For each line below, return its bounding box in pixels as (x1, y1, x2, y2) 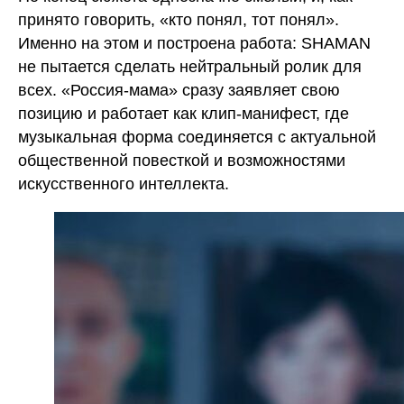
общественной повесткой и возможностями (18, 151, 345, 170)
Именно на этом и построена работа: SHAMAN (18, 34, 371, 52)
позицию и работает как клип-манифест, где (18, 105, 349, 123)
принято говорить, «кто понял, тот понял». (18, 11, 339, 29)
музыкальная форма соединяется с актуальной (18, 128, 376, 146)
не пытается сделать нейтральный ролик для (18, 58, 362, 76)
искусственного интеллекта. (18, 175, 229, 193)
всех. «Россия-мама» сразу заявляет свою (18, 81, 340, 99)
